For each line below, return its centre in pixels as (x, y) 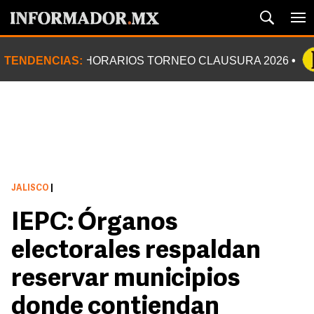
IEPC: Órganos (95, 224)
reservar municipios (126, 280)
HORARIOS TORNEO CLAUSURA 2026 (186, 61)
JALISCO (30, 189)
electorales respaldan (136, 252)
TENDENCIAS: (43, 61)
